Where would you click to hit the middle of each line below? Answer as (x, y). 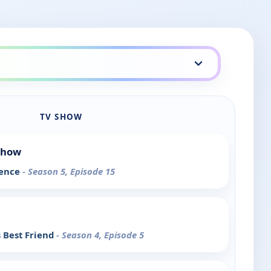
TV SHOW (61, 117)
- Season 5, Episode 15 (69, 171)
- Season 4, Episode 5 (100, 235)
